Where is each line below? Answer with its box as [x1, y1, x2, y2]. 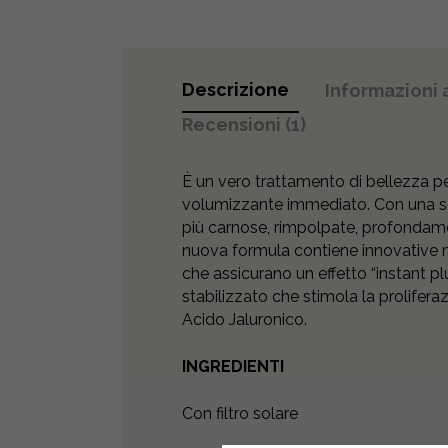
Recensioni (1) [182, 113, 306, 135]
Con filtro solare [182, 403, 298, 423]
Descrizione [182, 78, 289, 100]
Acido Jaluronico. [182, 309, 307, 329]
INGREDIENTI [182, 356, 284, 376]
